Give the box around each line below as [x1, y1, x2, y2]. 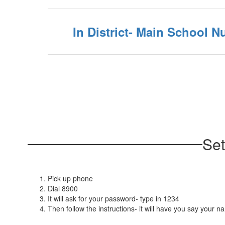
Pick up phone [48, 173, 93, 183]
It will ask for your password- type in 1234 [48, 193, 179, 203]
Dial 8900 [48, 183, 78, 193]
